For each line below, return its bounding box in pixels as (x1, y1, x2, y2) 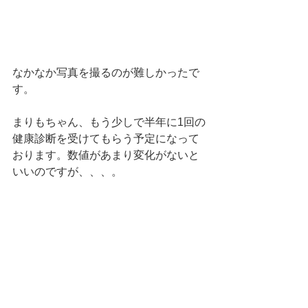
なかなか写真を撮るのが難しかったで (12, 66, 199, 78)
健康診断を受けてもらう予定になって (12, 132, 199, 144)
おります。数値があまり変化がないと (12, 148, 199, 161)
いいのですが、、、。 (12, 165, 122, 177)
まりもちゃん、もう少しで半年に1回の (12, 115, 206, 128)
